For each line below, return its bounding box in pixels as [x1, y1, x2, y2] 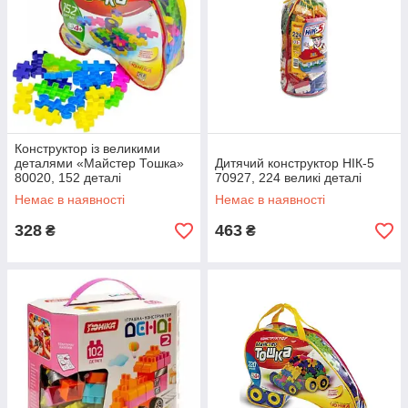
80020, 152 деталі [15, 170, 121, 185]
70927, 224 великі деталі [215, 170, 362, 185]
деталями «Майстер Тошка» [15, 156, 184, 170]
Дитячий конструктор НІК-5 [215, 156, 374, 170]
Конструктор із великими [15, 141, 160, 156]
